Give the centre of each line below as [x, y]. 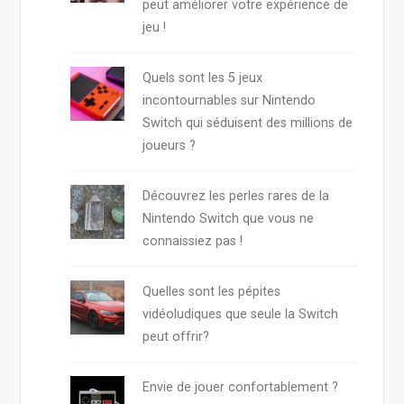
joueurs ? [170, 146]
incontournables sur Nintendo [230, 101]
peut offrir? [176, 337]
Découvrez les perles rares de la [236, 197]
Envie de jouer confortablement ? [241, 388]
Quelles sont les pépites [212, 292]
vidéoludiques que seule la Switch [241, 315]
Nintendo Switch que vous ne [229, 219]
